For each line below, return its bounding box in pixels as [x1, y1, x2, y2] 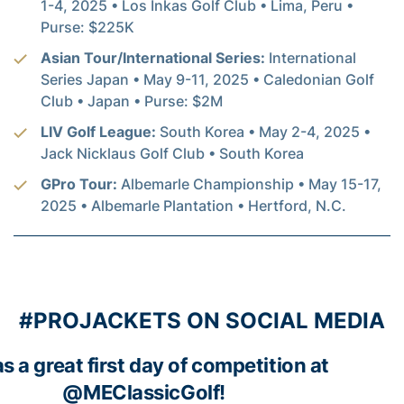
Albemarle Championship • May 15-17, [117, 174, 381, 193]
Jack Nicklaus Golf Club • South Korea [41, 143, 304, 162]
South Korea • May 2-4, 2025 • [156, 122, 371, 141]
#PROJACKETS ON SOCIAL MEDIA [19, 307, 385, 334]
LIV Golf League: [41, 122, 156, 141]
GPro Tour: [41, 174, 117, 193]
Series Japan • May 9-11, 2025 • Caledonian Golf [41, 69, 374, 88]
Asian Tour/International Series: [41, 48, 265, 67]
